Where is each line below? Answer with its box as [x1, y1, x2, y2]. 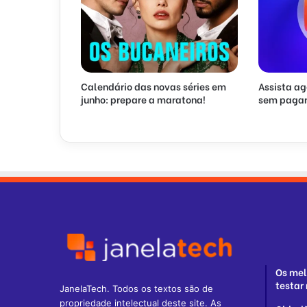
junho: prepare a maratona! [81, 92, 206, 107]
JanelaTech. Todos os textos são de [60, 282, 213, 294]
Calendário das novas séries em [81, 79, 226, 94]
